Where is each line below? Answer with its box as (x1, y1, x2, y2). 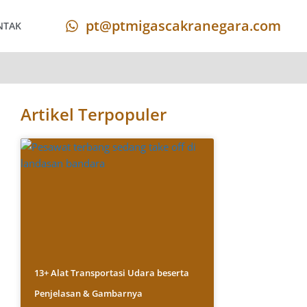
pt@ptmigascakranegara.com (86, 16, 281, 35)
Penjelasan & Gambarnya (34, 286, 143, 299)
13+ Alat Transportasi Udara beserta (34, 266, 190, 279)
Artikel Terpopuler (21, 103, 167, 125)
